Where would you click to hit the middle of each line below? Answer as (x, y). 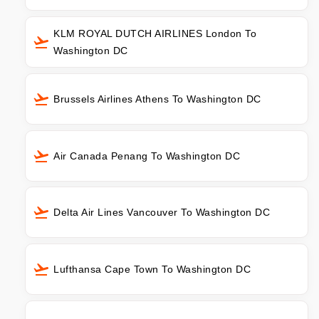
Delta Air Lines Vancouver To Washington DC (162, 213)
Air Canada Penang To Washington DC (147, 156)
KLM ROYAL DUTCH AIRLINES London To (155, 33)
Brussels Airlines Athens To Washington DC (157, 99)
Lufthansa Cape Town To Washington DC (152, 270)
